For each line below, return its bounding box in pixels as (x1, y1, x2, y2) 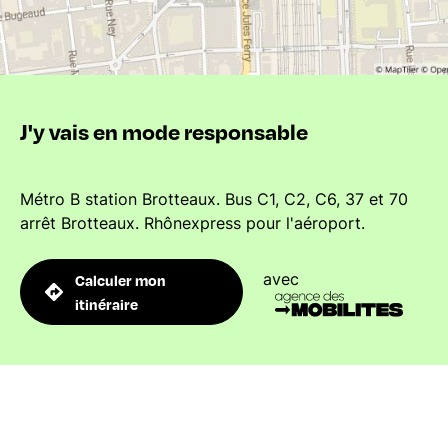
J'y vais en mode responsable (20, 115, 308, 146)
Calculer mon (75, 270, 167, 290)
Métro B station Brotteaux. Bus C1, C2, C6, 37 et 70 (20, 189, 408, 209)
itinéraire (75, 294, 139, 314)
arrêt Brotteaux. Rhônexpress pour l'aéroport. (20, 213, 365, 233)
